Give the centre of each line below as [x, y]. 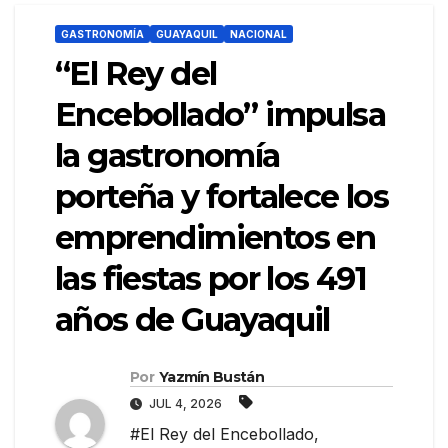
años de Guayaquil [192, 320]
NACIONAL [258, 34]
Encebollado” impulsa [220, 115]
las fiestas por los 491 [211, 279]
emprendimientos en [215, 238]
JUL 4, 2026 [185, 404]
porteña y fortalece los [222, 197]
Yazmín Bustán [211, 377]
